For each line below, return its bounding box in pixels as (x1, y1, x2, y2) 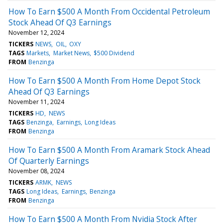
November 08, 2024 (8, 166, 64, 175)
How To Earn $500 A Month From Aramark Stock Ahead (8, 144, 210, 155)
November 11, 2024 (8, 97, 64, 106)
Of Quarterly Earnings (8, 155, 89, 166)
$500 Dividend (93, 48, 134, 57)
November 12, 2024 (8, 28, 64, 37)
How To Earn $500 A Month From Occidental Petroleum (8, 5, 210, 17)
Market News (53, 48, 90, 57)
